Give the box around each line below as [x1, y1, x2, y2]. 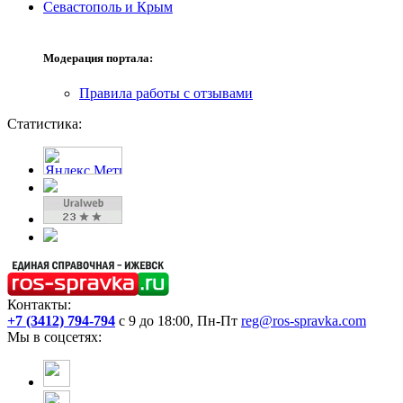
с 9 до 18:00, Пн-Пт [119, 313, 237, 329]
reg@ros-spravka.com [241, 313, 366, 329]
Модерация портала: [43, 51, 153, 66]
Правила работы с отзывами [79, 85, 253, 102]
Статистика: [7, 116, 82, 132]
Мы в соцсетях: [7, 329, 102, 345]
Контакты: [7, 297, 71, 313]
